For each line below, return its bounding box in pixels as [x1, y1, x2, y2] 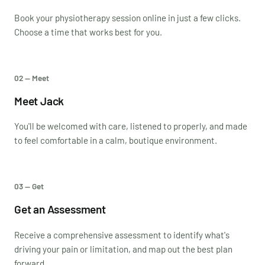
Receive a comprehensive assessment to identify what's [14, 229, 230, 240]
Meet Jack [14, 94, 64, 108]
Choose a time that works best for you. [14, 26, 162, 37]
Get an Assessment [14, 202, 106, 216]
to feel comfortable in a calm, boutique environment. [14, 135, 217, 146]
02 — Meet [14, 73, 49, 83]
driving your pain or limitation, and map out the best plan [14, 243, 232, 254]
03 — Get [14, 181, 44, 192]
